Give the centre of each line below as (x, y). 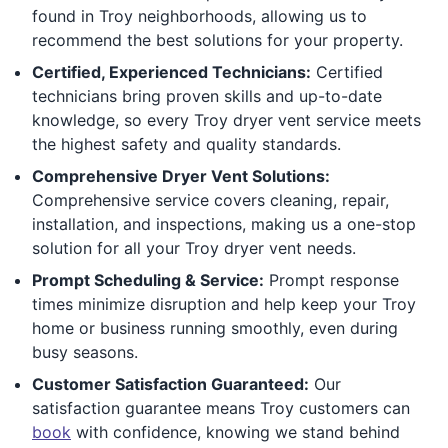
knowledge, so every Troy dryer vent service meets (226, 119)
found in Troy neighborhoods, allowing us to (199, 15)
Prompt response (331, 279)
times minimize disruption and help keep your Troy (224, 303)
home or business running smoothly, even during (215, 327)
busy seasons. (85, 351)
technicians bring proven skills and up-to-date (207, 95)
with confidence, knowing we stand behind (235, 431)
